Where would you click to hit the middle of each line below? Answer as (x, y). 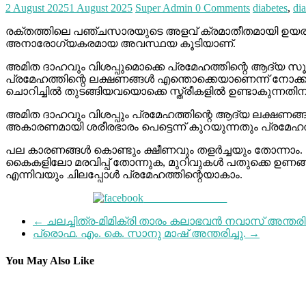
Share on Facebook (185, 198)
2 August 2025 (37, 8)
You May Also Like (50, 260)
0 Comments (223, 8)
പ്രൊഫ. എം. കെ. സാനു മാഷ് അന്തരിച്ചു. (141, 234)
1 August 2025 (101, 8)
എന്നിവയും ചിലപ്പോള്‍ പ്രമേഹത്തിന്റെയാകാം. (124, 175)
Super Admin (165, 8)
